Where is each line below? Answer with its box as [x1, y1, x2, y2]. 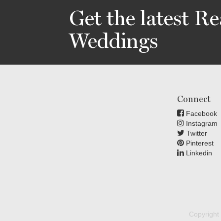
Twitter [184, 129, 207, 137]
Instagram [184, 119, 218, 127]
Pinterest [184, 139, 214, 147]
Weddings [69, 29, 158, 53]
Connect [177, 94, 211, 104]
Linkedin [184, 149, 212, 157]
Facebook [184, 110, 217, 117]
